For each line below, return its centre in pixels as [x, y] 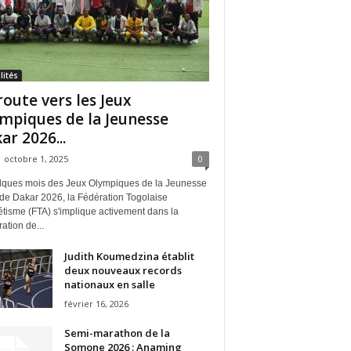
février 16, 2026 [96, 303]
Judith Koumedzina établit [129, 256]
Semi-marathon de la [117, 333]
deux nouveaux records [123, 270]
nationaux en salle [109, 284]
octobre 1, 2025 [36, 158]
